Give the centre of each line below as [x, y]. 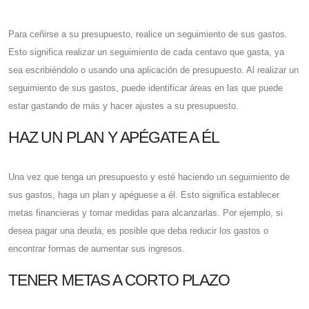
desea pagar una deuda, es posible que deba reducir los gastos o [138, 231]
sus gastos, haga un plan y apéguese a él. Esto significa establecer [144, 195]
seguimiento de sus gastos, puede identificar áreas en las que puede [146, 88]
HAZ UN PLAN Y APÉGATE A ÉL [114, 138]
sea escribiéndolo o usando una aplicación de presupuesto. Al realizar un [153, 70]
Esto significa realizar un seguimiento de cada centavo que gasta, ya [146, 52]
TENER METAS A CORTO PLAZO [119, 280]
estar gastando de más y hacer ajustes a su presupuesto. [123, 106]
